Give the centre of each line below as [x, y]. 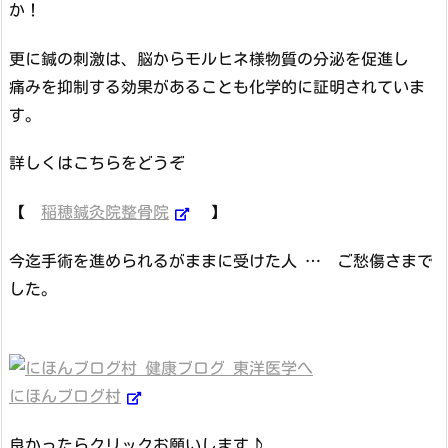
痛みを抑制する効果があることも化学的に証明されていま [217, 86]
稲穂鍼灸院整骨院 [105, 212]
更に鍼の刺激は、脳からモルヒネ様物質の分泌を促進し [209, 58]
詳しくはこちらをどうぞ [105, 163]
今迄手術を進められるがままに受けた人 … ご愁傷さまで [221, 261]
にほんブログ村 [65, 395]
